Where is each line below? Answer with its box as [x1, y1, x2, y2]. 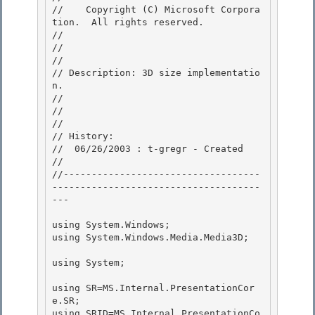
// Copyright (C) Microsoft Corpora [52, 4, 260, 15]
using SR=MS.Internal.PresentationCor [52, 283, 255, 294]
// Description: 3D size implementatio [52, 67, 260, 79]
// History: [52, 131, 114, 142]
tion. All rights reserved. [52, 17, 204, 28]
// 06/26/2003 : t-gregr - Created [52, 143, 243, 155]
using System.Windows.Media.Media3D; [52, 232, 249, 243]
